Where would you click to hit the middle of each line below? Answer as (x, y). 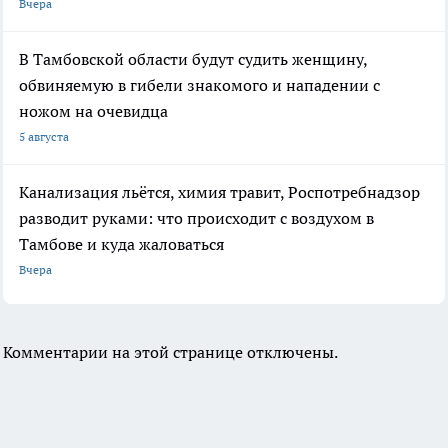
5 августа (44, 136)
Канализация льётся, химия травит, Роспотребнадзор (219, 191)
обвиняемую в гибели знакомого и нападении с (199, 84)
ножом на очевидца (93, 110)
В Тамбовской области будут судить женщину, (193, 58)
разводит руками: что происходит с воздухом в (196, 217)
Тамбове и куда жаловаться (121, 243)
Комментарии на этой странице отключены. (170, 351)
